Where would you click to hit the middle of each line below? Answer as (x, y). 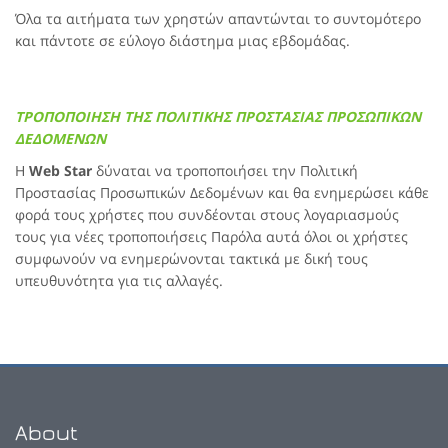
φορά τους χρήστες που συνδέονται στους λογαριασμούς (207, 214)
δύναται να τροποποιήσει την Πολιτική (225, 170)
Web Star (60, 170)
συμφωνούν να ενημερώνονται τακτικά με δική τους (191, 258)
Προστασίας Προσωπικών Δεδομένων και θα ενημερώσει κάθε (222, 192)
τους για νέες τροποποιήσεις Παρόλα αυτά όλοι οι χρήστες (211, 236)
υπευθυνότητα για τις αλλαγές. (119, 280)
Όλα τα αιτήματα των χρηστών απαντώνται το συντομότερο (218, 18)
